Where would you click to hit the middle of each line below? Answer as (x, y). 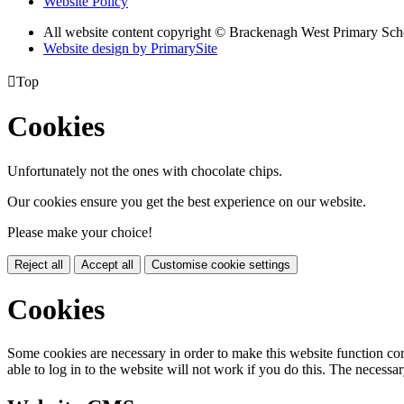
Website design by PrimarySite (130, 48)
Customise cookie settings (221, 264)
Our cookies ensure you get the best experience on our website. (187, 201)
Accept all (107, 264)
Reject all (39, 264)
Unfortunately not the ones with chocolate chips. (145, 170)
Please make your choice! (80, 232)
